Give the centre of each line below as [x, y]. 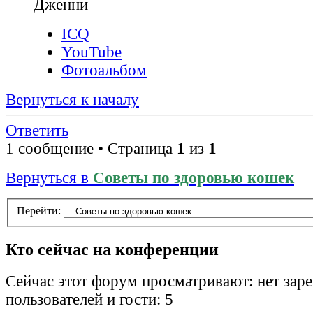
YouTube [92, 52]
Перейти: [39, 210]
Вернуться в [49, 178]
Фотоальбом [104, 71]
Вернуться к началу [72, 100]
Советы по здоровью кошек [194, 178]
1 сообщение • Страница [91, 149]
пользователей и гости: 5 [89, 300]
